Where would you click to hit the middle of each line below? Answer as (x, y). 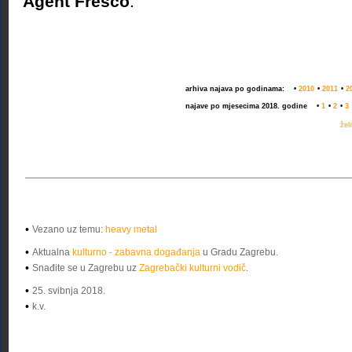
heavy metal (131, 229)
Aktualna (52, 252)
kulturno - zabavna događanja (136, 252)
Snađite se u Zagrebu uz (86, 268)
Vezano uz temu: (69, 229)
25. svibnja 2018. (69, 291)
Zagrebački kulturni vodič (192, 268)
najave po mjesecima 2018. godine (246, 106)
